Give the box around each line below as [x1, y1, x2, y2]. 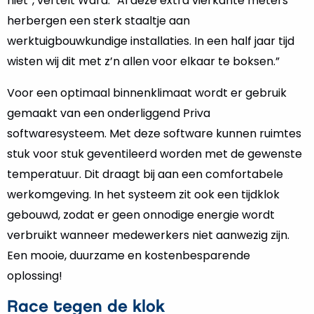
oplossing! [7, 268, 62, 284]
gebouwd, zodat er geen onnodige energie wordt [7, 207, 275, 223]
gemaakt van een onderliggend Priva [7, 105, 210, 121]
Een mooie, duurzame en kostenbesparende [7, 247, 250, 264]
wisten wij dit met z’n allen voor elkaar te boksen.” [7, 53, 280, 69]
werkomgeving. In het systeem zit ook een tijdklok [7, 186, 280, 203]
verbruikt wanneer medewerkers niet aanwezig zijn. [7, 227, 289, 243]
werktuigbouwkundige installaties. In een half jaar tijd [7, 33, 294, 49]
